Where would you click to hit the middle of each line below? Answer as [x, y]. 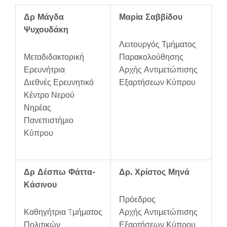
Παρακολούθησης [151, 57]
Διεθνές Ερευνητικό [59, 83]
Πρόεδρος [137, 200]
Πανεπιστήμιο [49, 121]
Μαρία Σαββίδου [151, 17]
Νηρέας [37, 108]
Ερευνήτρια [44, 70]
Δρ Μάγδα [44, 17]
